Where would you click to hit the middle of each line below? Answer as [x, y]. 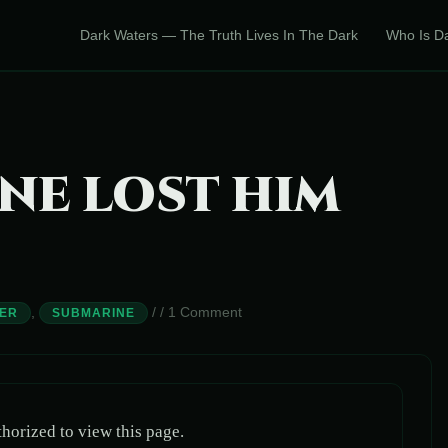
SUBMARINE [93, 313]
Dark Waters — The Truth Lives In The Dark [219, 35]
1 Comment [205, 312]
